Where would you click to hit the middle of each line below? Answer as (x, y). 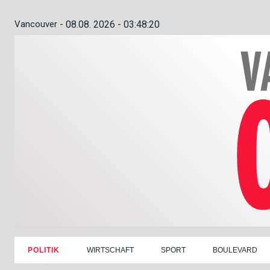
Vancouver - (39, 24)
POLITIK (44, 250)
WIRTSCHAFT (111, 250)
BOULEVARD (235, 250)
